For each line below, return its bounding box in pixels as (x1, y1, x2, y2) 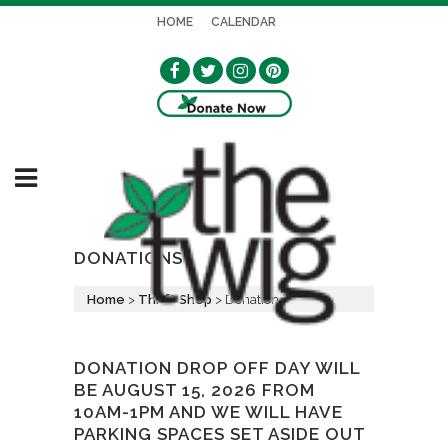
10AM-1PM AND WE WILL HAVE (74, 402, 343, 422)
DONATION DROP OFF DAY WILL (74, 358, 360, 378)
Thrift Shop (138, 291, 212, 307)
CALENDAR (211, 15, 276, 29)
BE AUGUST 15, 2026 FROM (74, 380, 315, 400)
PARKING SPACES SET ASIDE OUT (74, 424, 365, 444)
